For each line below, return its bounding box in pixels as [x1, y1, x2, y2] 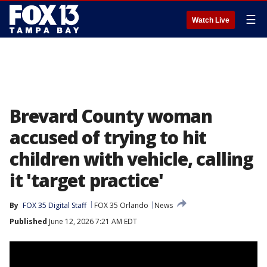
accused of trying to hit [10, 125, 207, 150]
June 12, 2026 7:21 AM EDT [47, 216, 137, 226]
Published [10, 216, 47, 226]
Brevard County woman [10, 104, 212, 128]
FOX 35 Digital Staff [23, 200, 86, 210]
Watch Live [192, 16, 229, 24]
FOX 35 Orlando [94, 200, 148, 210]
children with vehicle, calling [10, 147, 253, 171]
